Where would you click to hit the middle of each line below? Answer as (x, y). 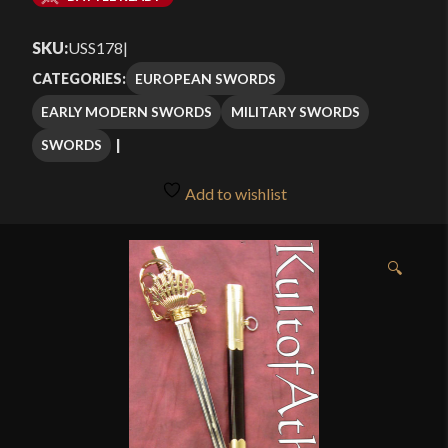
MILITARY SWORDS (295, 111)
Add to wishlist (234, 194)
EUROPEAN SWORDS (206, 78)
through (259, 66)
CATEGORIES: (79, 79)
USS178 (95, 48)
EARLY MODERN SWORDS (127, 111)
